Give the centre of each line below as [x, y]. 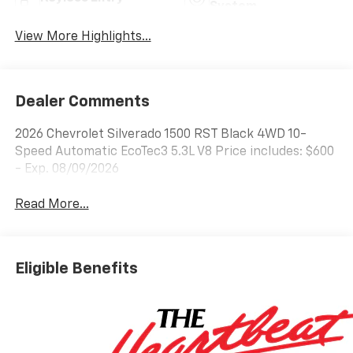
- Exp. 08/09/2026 [67, 169]
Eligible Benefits [76, 269]
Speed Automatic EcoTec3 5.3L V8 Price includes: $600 [174, 152]
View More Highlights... [83, 37]
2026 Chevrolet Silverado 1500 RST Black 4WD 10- [160, 134]
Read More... [52, 204]
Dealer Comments [82, 101]
